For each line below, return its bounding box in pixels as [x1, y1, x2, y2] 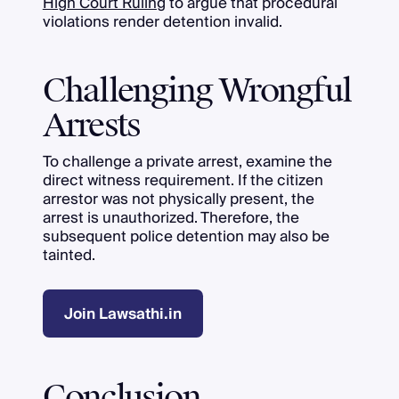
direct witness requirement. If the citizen [42, 167, 323, 193]
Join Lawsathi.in [63, 300, 182, 327]
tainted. [42, 241, 95, 268]
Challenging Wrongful [42, 69, 351, 111]
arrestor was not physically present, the [42, 185, 314, 212]
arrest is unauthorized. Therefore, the [42, 204, 299, 231]
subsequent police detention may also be [42, 223, 330, 249]
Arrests [42, 104, 141, 146]
